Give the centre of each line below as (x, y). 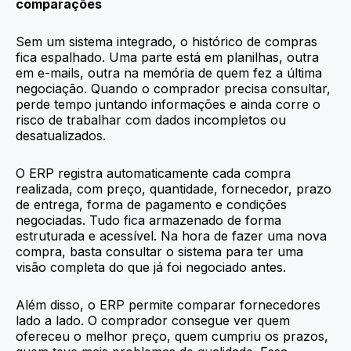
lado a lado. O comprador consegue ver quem (153, 320)
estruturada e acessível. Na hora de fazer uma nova (171, 235)
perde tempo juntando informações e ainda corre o (168, 104)
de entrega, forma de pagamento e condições (151, 204)
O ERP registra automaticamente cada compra (153, 173)
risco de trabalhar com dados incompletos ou (151, 119)
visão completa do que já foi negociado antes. (153, 267)
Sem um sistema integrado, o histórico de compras (166, 41)
